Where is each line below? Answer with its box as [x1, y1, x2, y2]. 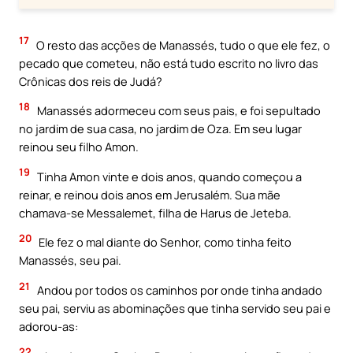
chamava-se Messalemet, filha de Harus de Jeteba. [19, 204, 292, 221]
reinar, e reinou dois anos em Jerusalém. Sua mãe [19, 186, 281, 203]
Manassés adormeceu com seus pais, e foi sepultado [35, 102, 321, 119]
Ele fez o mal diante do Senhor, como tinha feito [36, 234, 292, 251]
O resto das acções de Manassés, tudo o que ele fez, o [34, 36, 330, 53]
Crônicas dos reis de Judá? [19, 72, 162, 89]
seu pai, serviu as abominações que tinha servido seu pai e [19, 300, 331, 316]
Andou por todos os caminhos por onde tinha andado [35, 282, 322, 298]
